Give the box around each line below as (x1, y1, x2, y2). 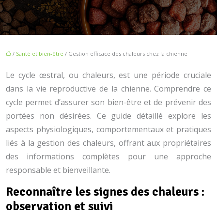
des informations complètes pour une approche (6, 151, 211, 162)
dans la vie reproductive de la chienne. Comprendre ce (6, 83, 211, 94)
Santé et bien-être (16, 50, 63, 57)
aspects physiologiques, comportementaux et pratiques (6, 124, 211, 135)
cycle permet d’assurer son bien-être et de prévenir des (6, 97, 211, 108)
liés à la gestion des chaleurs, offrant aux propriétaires (6, 138, 211, 148)
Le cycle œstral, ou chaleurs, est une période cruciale (6, 70, 211, 80)
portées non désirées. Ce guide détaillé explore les (6, 110, 211, 121)
